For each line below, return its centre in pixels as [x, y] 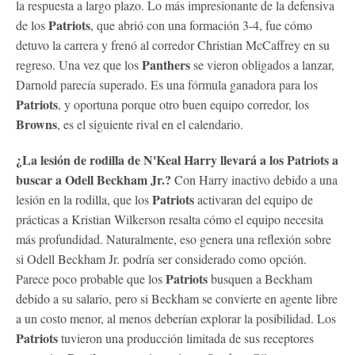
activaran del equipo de [254, 199]
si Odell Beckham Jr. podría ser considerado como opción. [161, 258]
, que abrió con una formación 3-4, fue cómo [201, 25]
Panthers [166, 64]
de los [32, 25]
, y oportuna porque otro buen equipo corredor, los [183, 104]
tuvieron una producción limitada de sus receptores [186, 338]
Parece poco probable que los [91, 278]
